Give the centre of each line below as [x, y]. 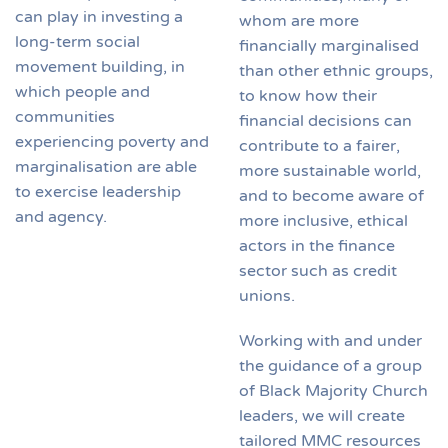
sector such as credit [318, 270]
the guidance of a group [330, 365]
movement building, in [100, 67]
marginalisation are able [106, 167]
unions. [269, 295]
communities [65, 117]
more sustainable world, [330, 170]
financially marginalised [329, 45]
